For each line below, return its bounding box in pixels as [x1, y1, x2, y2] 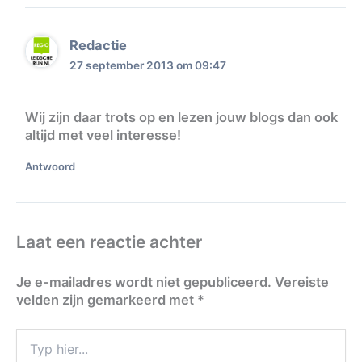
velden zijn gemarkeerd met [16, 292, 197, 309]
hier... [15, 344, 44, 359]
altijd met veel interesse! [24, 126, 181, 143]
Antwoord [24, 159, 75, 173]
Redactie [69, 37, 127, 54]
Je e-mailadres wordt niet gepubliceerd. [16, 274, 271, 291]
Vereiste [275, 274, 329, 291]
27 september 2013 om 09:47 [69, 59, 226, 73]
